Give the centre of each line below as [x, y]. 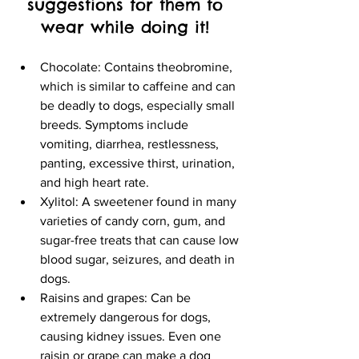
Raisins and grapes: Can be [117, 298]
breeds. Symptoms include [116, 125]
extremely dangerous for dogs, [127, 317]
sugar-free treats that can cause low [141, 240]
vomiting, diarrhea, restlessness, [131, 144]
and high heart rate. [96, 183]
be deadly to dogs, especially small [139, 106]
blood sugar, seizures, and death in [139, 260]
